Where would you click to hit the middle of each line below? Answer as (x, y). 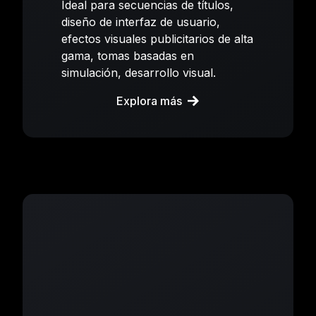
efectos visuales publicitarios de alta (158, 38)
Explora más (150, 101)
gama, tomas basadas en (128, 55)
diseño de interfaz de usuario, (141, 22)
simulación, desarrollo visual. (139, 72)
